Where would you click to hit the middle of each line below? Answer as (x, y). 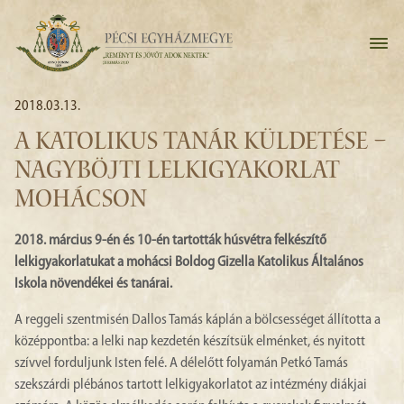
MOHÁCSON (81, 201)
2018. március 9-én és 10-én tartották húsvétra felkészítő (170, 241)
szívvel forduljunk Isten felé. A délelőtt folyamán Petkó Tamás (181, 363)
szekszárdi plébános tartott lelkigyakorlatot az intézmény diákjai (191, 385)
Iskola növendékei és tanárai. (93, 284)
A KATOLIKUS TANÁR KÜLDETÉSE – (201, 143)
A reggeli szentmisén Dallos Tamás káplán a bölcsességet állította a (197, 320)
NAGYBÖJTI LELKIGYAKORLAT (177, 172)
